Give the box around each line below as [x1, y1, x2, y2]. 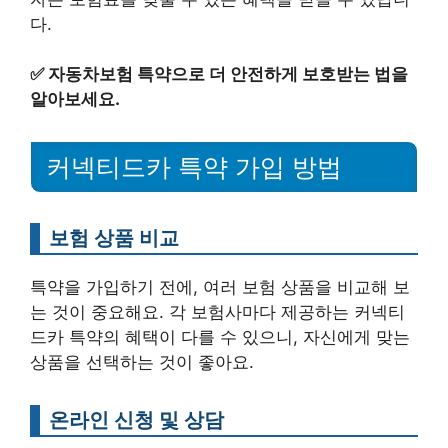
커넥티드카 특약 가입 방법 [46, 153, 342, 181]
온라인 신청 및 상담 [49, 407, 224, 432]
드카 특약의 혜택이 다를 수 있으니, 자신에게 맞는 [30, 327, 410, 347]
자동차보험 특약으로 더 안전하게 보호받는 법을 [48, 64, 408, 85]
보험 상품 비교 [49, 225, 179, 250]
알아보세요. [30, 89, 120, 110]
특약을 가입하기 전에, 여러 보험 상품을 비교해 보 [30, 277, 410, 297]
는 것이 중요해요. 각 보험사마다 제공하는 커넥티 [30, 302, 405, 322]
